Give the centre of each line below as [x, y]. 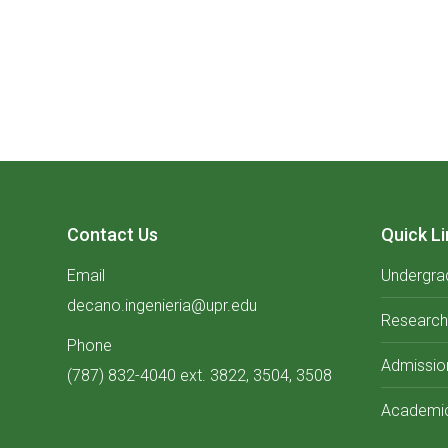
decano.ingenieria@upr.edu [162, 306]
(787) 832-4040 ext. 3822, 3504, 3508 [200, 376]
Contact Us [113, 235]
